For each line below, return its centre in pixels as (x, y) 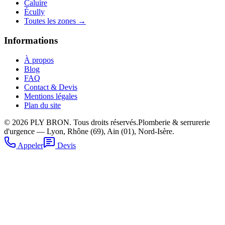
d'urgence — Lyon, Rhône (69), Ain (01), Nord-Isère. (89, 131)
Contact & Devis (51, 87)
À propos (39, 60)
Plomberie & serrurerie (174, 122)
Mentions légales (51, 96)
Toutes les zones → (55, 21)
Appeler (30, 145)
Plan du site (42, 105)
